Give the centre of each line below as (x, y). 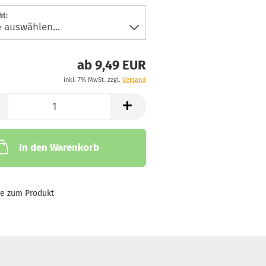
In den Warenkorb (59, 148)
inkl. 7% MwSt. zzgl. (93, 80)
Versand (134, 80)
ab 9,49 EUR (111, 65)
